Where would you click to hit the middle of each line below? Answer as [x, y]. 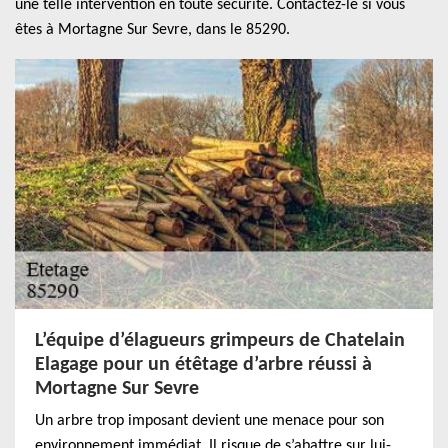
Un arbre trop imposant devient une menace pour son [209, 421]
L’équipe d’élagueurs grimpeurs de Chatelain [220, 341]
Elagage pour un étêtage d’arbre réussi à [203, 365]
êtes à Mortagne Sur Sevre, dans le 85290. [152, 30]
